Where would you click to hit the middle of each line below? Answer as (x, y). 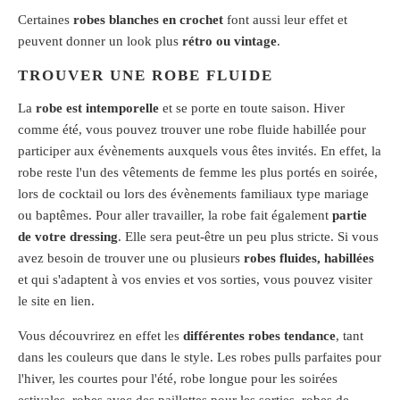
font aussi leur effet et (285, 19)
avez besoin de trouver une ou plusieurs (131, 258)
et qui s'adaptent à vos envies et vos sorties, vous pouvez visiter (195, 280)
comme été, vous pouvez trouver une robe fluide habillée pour (192, 130)
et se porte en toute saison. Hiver (252, 108)
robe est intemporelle (97, 108)
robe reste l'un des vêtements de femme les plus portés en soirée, (198, 173)
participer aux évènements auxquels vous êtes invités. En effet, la (200, 151)
